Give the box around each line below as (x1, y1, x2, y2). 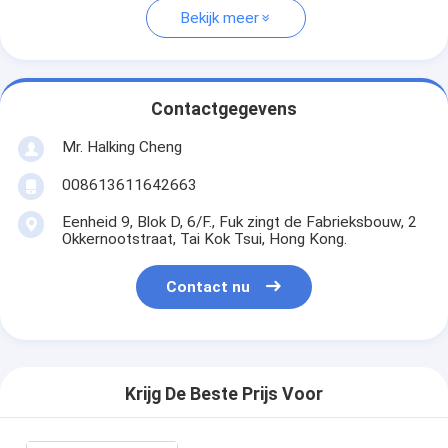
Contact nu (166, 278, 251, 297)
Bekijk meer (180, 9, 259, 28)
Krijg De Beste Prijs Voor (125, 384, 323, 405)
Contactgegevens (151, 99, 297, 120)
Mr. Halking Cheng (61, 137, 182, 156)
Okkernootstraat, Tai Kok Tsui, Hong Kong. (61, 229, 347, 248)
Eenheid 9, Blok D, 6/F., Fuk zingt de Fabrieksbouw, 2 (61, 212, 417, 231)
